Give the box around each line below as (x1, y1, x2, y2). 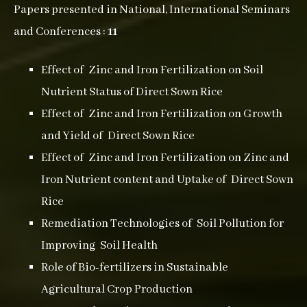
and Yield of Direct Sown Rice (41, 129, 195, 143)
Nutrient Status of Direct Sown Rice (41, 85, 223, 99)
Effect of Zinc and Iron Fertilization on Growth (41, 107, 282, 121)
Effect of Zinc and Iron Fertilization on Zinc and (41, 151, 289, 165)
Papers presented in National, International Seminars (14, 3, 290, 17)
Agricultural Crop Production (41, 282, 193, 297)
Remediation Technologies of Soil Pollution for (41, 217, 284, 231)
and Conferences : (14, 25, 108, 39)
